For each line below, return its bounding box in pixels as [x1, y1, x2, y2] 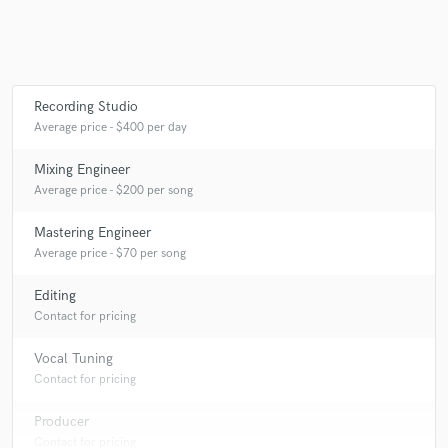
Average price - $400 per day [34, 120, 187, 136]
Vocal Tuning [34, 350, 113, 368]
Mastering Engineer [34, 224, 151, 242]
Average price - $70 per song [34, 246, 186, 262]
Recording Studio [34, 98, 138, 116]
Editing [34, 287, 76, 305]
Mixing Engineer [34, 161, 130, 179]
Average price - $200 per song [34, 183, 193, 199]
